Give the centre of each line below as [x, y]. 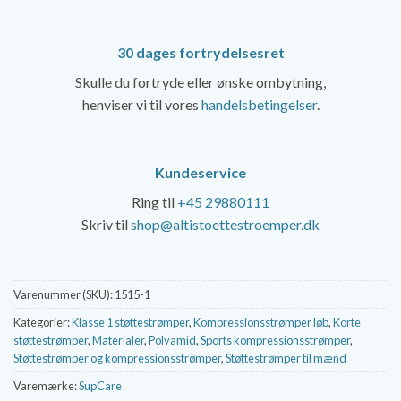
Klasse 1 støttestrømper [130, 323]
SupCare [100, 386]
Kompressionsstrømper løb [261, 323]
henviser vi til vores [141, 104]
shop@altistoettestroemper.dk [225, 224]
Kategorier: [43, 323]
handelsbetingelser [259, 104]
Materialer [118, 341]
